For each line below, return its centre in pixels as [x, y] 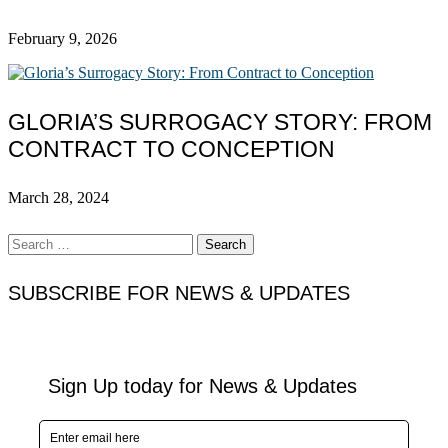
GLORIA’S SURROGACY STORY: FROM [220, 121]
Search [28, 242]
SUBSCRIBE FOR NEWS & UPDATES [179, 292]
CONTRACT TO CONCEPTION [171, 148]
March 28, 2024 [58, 198]
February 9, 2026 [62, 39]
